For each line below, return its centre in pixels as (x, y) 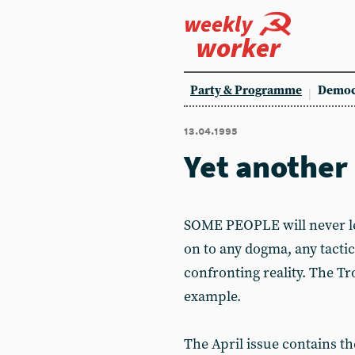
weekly (218, 24)
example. (212, 297)
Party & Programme (246, 91)
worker (238, 48)
